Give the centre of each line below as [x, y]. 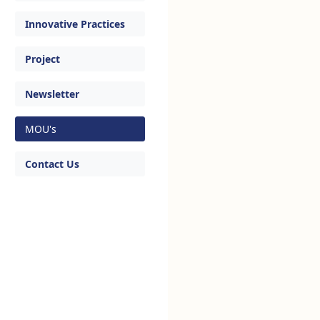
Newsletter [52, 94]
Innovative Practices [75, 24]
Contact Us [52, 164]
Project [42, 59]
